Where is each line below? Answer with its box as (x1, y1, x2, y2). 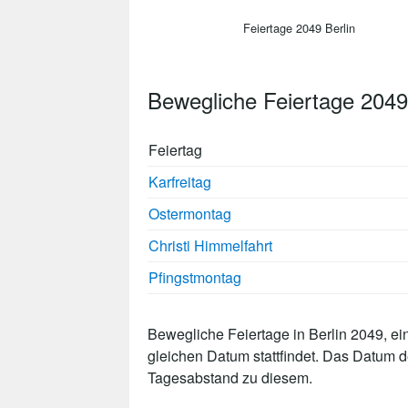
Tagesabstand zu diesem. (148, 366, 312, 388)
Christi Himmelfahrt (148, 234, 272, 256)
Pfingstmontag (148, 266, 241, 288)
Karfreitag (148, 170, 211, 192)
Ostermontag (148, 202, 231, 224)
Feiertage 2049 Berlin (242, 18, 355, 36)
